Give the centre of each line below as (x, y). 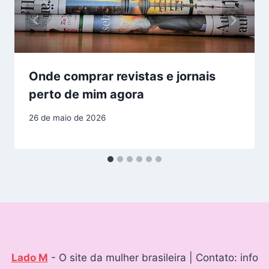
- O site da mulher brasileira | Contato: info (153, 258)
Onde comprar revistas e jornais (122, 76)
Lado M (29, 258)
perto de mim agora (86, 94)
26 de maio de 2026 (67, 117)
